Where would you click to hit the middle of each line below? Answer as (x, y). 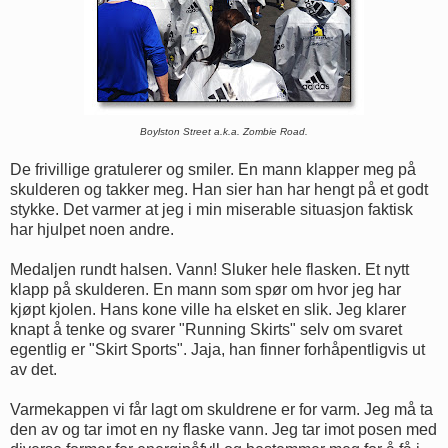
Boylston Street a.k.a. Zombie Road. (224, 131)
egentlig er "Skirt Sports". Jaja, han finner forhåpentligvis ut (217, 349)
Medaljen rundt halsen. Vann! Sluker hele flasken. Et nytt (209, 269)
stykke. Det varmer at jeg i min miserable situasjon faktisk (211, 209)
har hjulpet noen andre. (94, 229)
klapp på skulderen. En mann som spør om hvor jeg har (205, 289)
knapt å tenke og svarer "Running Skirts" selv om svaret (206, 329)
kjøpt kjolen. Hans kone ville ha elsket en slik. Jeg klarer (208, 309)
